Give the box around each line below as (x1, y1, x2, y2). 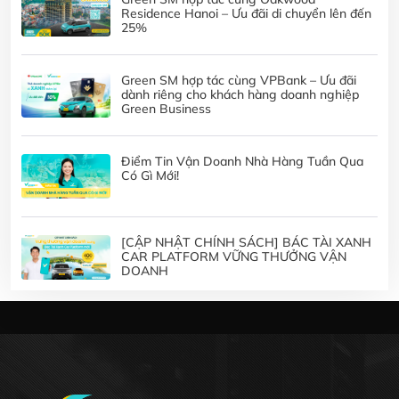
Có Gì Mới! (121, 167, 179, 184)
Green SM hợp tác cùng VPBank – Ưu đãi (121, 72, 356, 89)
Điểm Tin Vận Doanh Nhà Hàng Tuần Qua (121, 153, 363, 170)
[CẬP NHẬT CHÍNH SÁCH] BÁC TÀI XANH (121, 234, 371, 251)
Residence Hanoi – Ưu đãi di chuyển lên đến (121, 5, 371, 22)
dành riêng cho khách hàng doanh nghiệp (121, 86, 359, 103)
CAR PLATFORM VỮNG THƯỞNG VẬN (121, 248, 346, 265)
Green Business (121, 101, 211, 118)
